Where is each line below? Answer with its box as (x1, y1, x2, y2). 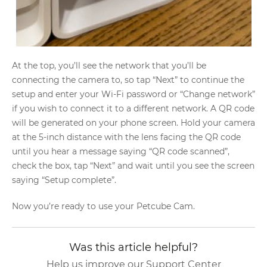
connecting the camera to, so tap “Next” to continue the (12, 74, 244, 85)
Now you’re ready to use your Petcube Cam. (12, 201, 197, 212)
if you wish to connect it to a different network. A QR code (12, 103, 254, 114)
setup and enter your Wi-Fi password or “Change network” (12, 89, 255, 100)
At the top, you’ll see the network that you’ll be (12, 60, 206, 71)
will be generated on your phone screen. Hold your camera (12, 117, 255, 128)
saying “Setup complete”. (12, 175, 116, 185)
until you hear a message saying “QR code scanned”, (12, 146, 229, 157)
